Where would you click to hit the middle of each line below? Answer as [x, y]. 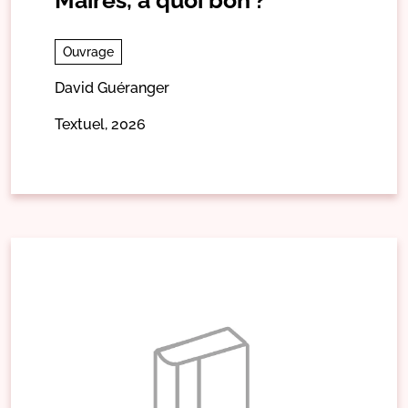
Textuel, [81, 124]
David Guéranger [112, 87]
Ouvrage [88, 51]
